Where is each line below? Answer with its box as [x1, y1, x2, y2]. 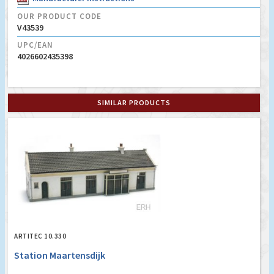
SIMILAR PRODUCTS [97, 97, 171, 107]
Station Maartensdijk [14, 248, 105, 261]
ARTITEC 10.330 [14, 231, 66, 240]
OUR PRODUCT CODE [17, 10, 102, 21]
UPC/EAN [17, 39, 53, 50]
